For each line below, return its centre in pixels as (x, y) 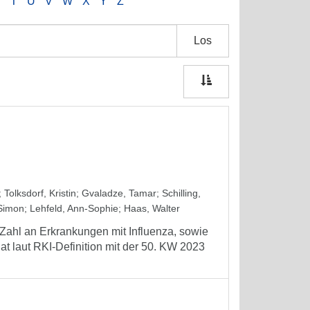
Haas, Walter (152, 208)
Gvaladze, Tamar (119, 193)
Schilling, (181, 193)
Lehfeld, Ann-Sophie (74, 208)
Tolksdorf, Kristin (40, 193)
